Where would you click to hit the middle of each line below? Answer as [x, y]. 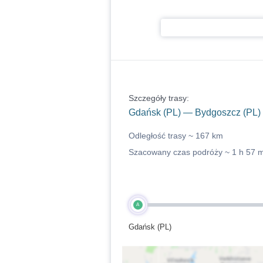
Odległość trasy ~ [162, 136]
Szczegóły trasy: [159, 98]
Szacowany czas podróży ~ [180, 152]
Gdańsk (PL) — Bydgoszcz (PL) [194, 112]
